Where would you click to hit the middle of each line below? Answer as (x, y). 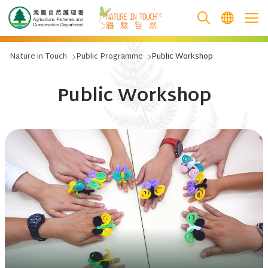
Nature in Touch (38, 57)
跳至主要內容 (53, 31)
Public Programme (109, 57)
